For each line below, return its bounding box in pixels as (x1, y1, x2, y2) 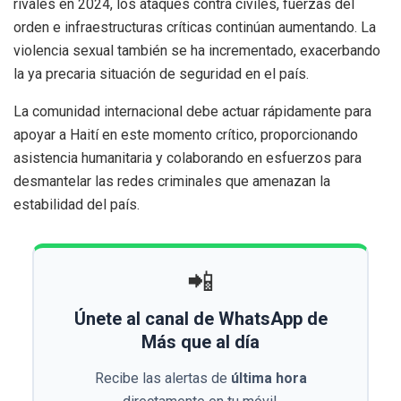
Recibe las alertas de (94, 370, 231, 388)
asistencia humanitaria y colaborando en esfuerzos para (13, 149, 362, 167)
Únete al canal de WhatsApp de (73, 308, 328, 330)
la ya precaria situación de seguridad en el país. (13, 65, 309, 83)
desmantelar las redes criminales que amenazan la (13, 173, 330, 191)
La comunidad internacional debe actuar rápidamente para (13, 103, 371, 121)
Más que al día (141, 331, 260, 354)
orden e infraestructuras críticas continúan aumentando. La (13, 19, 376, 37)
